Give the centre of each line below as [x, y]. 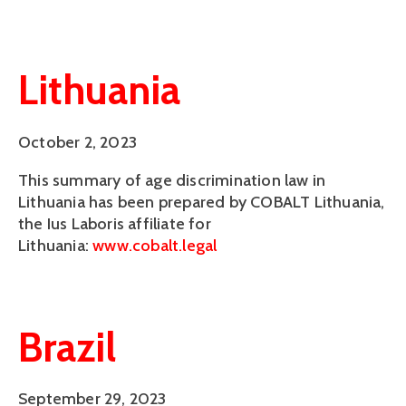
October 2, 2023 [77, 142]
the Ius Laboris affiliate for [115, 223]
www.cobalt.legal [155, 245]
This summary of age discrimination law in [172, 180]
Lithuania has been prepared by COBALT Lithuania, [202, 202]
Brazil [67, 347]
